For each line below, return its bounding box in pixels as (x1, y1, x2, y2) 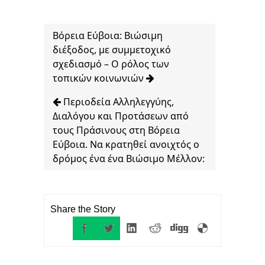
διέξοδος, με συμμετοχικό (53, 43, 171, 57)
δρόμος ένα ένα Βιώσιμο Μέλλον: (53, 152, 205, 166)
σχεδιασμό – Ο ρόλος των (53, 57, 169, 71)
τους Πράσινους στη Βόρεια (53, 124, 180, 137)
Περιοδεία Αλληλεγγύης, (61, 95, 174, 109)
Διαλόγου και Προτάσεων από (53, 109, 189, 123)
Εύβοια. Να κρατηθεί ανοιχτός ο (53, 138, 199, 151)
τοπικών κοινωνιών (53, 72, 146, 85)
